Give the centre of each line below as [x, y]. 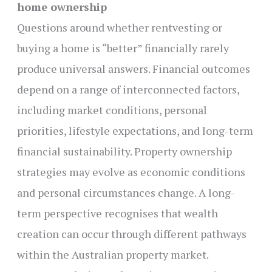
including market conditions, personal [112, 110]
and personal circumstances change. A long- [126, 193]
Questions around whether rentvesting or [119, 28]
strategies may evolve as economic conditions [131, 172]
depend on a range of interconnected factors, [128, 90]
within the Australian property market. [112, 255]
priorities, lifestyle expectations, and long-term [135, 131]
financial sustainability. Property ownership [124, 151]
